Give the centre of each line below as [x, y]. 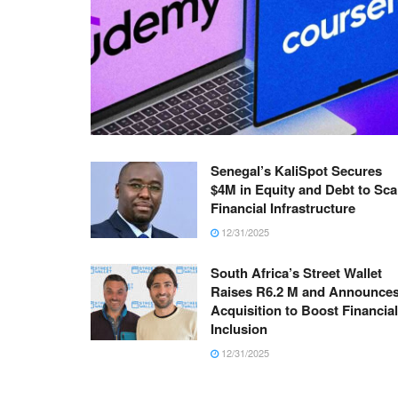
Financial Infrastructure [283, 207]
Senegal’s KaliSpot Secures [296, 170]
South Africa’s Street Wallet [296, 272]
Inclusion [239, 328]
